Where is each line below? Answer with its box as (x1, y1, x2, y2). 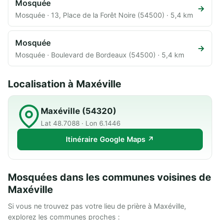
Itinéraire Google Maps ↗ (66, 135, 154, 144)
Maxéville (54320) (41, 106, 116, 116)
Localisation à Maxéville (8, 78, 121, 90)
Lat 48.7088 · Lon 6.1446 (41, 119, 120, 127)
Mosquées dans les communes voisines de (8, 171, 211, 183)
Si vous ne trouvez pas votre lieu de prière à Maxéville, (8, 201, 186, 210)
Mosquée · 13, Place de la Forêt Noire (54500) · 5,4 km (15, 10, 193, 19)
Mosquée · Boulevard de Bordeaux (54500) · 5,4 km (15, 50, 184, 59)
